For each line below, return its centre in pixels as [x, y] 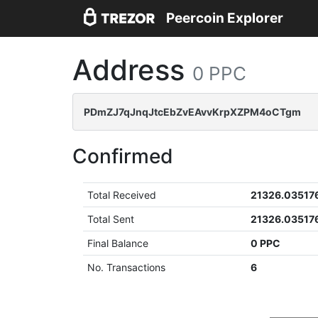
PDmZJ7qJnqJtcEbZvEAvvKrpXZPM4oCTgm [192, 112]
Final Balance [118, 243]
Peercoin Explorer [225, 18]
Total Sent [111, 219]
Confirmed [123, 156]
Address [132, 70]
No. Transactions [127, 267]
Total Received [122, 195]
